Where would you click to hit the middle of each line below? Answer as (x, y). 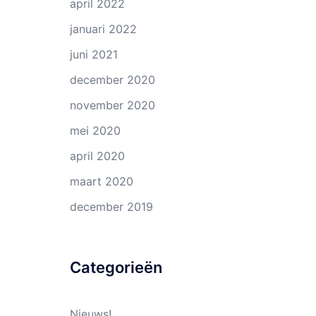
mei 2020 (95, 130)
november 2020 (112, 105)
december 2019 (111, 207)
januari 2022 (103, 29)
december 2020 (112, 80)
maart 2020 (101, 181)
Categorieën (116, 267)
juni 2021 (93, 54)
